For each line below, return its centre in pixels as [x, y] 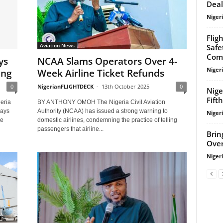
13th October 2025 [125, 86]
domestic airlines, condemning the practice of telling [107, 120]
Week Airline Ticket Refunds [101, 73]
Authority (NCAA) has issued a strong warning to [102, 111]
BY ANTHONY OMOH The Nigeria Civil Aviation [101, 102]
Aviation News [57, 45]
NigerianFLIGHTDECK [65, 86]
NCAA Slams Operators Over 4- [107, 61]
